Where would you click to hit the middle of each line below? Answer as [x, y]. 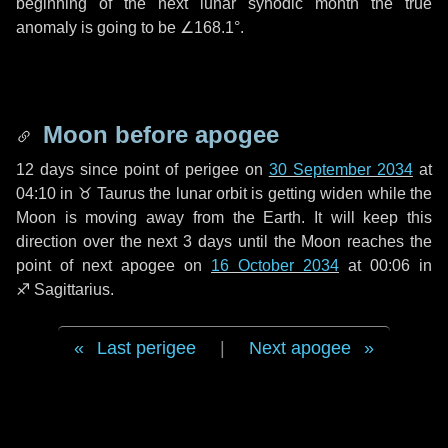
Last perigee [146, 348]
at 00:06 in [385, 265]
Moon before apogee [157, 134]
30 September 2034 [340, 169]
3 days [208, 241]
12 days [45, 169]
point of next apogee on [113, 265]
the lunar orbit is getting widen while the [288, 193]
